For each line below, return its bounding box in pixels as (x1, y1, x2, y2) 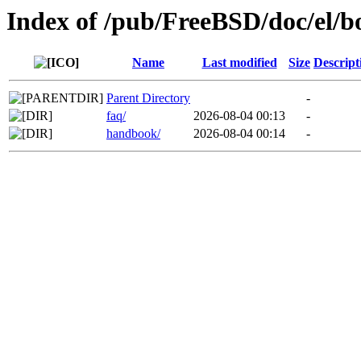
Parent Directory (106, 91, 190, 106)
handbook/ (106, 127, 160, 141)
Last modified (201, 56, 277, 70)
